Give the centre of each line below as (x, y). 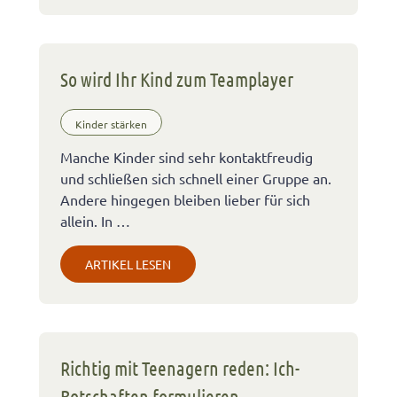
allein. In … (95, 220)
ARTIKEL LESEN (128, 264)
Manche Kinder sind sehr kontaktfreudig (187, 156)
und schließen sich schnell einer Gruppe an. (196, 178)
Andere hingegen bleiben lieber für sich (185, 199)
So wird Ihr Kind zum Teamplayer (177, 79)
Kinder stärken (111, 124)
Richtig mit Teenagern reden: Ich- (180, 367)
